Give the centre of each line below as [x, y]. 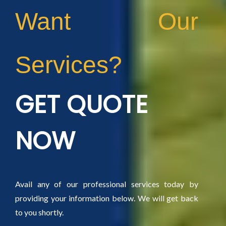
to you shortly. [39, 212]
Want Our [107, 21]
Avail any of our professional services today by [107, 184]
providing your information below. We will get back [107, 198]
